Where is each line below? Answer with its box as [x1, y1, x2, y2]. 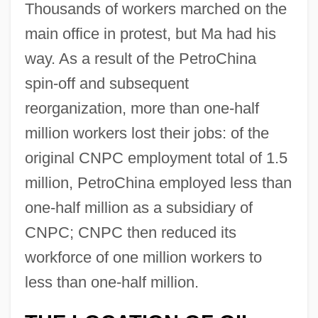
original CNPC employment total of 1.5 [24, 148, 287, 167]
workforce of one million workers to [24, 248, 262, 266]
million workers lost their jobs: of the [24, 124, 269, 142]
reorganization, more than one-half [24, 99, 259, 117]
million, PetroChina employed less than [24, 173, 292, 192]
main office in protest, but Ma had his [24, 24, 276, 43]
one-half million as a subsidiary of [24, 198, 253, 216]
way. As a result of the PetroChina [24, 49, 256, 67]
